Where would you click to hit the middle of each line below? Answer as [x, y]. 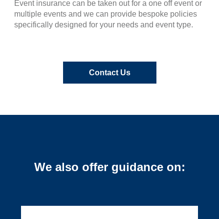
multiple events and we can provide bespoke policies [106, 14]
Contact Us [109, 73]
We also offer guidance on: [109, 167]
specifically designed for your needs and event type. [104, 25]
